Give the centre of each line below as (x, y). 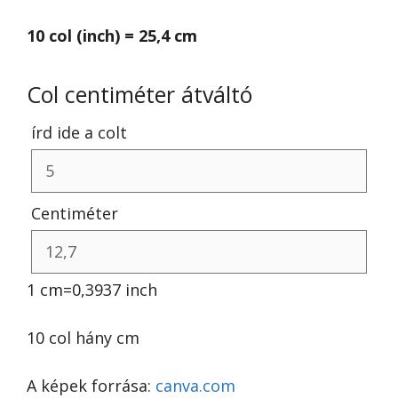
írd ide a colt (79, 132)
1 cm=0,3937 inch (92, 290)
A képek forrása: (91, 386)
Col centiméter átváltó (139, 94)
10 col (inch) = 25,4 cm (112, 36)
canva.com (195, 386)
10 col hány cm (83, 338)
